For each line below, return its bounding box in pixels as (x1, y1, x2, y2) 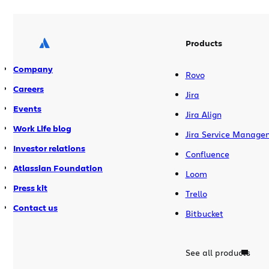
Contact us (13, 201, 58, 213)
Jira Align (185, 108, 222, 120)
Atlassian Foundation (13, 162, 103, 174)
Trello (185, 187, 207, 199)
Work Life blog (13, 122, 71, 134)
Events (13, 102, 41, 114)
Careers (13, 82, 44, 94)
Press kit (13, 181, 47, 193)
